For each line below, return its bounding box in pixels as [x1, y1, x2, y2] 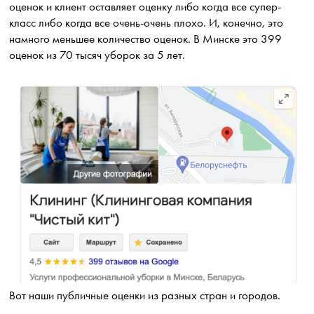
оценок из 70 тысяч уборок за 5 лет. [9, 48, 189, 62]
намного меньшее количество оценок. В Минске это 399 [9, 32, 282, 46]
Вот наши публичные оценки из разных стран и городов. [9, 289, 284, 303]
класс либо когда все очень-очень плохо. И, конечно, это [9, 15, 284, 29]
